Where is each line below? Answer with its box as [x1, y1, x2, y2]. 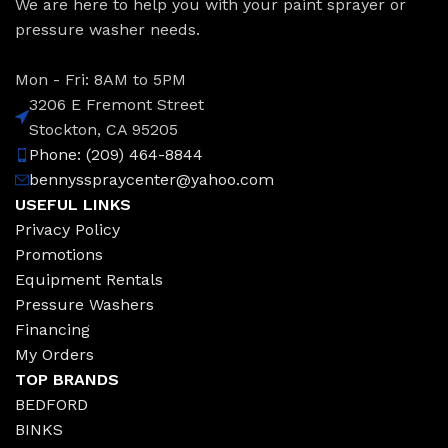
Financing [15, 320, 90, 339]
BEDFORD [15, 395, 88, 414]
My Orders [15, 345, 94, 364]
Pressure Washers [15, 295, 154, 314]
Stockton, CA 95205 [29, 120, 178, 139]
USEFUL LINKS [15, 195, 131, 214]
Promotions [15, 245, 103, 264]
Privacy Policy [15, 220, 120, 239]
